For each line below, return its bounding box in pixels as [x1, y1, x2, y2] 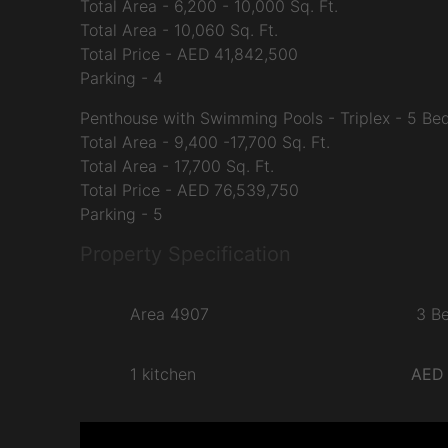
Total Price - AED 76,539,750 [79, 180, 299, 200]
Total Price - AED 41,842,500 [79, 44, 298, 64]
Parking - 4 [79, 68, 163, 88]
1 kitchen [129, 364, 196, 384]
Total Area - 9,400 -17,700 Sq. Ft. [79, 132, 330, 152]
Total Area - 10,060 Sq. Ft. [79, 20, 278, 40]
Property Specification [79, 242, 291, 266]
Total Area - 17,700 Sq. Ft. [79, 156, 274, 176]
